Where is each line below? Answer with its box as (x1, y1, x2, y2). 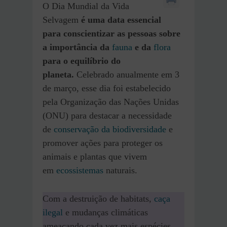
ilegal (43, 207, 63, 218)
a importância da (43, 42, 112, 53)
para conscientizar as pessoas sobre (43, 28, 180, 39)
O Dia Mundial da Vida (43, 1, 129, 12)
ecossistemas (56, 165, 103, 176)
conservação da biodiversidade (54, 124, 166, 135)
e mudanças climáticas (63, 207, 148, 218)
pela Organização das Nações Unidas (43, 97, 179, 107)
